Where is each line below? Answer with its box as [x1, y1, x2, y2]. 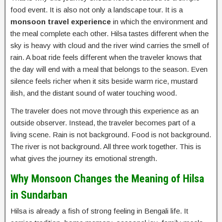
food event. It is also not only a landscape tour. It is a [10, 5, 183, 14]
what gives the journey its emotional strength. [10, 154, 157, 163]
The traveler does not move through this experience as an [10, 106, 199, 115]
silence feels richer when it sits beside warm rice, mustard [10, 76, 198, 85]
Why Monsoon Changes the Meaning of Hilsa [10, 172, 204, 185]
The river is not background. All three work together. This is [10, 142, 201, 151]
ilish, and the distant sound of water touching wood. [10, 88, 177, 97]
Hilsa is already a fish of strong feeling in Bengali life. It [10, 206, 188, 215]
